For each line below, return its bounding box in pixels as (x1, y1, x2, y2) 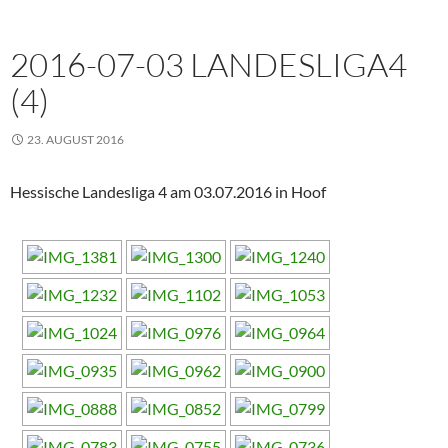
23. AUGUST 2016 (27, 132, 124, 148)
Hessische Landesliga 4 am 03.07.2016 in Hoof (10, 182, 326, 202)
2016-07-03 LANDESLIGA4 (10, 44, 407, 86)
